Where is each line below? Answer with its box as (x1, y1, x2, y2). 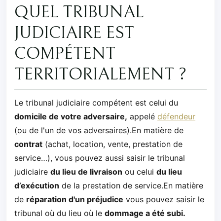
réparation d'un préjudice (26, 194, 123, 205)
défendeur (157, 111, 195, 122)
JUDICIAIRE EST (14, 23, 134, 43)
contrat (14, 139, 42, 149)
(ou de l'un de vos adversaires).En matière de (14, 125, 184, 136)
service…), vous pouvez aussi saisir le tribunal (14, 153, 185, 163)
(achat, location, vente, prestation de (42, 139, 183, 149)
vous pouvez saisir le (123, 194, 204, 205)
